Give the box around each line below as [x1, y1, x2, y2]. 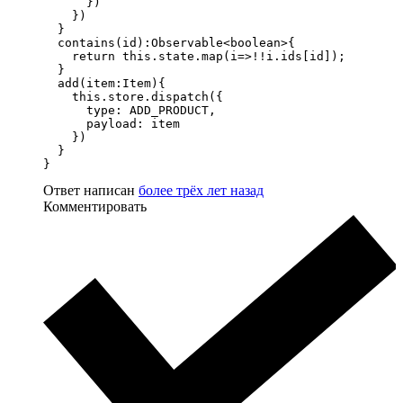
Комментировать [43, 199, 147, 215]
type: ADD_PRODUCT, [43, 103, 216, 118]
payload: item [43, 117, 180, 131]
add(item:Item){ [43, 76, 166, 91]
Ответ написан [43, 183, 139, 199]
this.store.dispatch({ [43, 90, 223, 104]
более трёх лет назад [139, 183, 264, 199]
